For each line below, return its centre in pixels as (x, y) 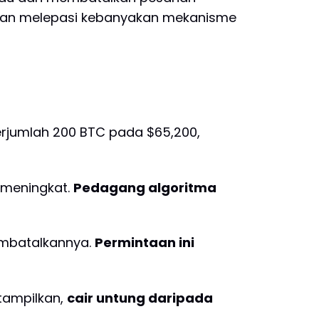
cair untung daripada (140, 298)
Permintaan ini (145, 243)
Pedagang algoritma (145, 187)
